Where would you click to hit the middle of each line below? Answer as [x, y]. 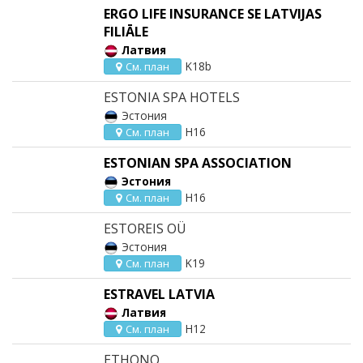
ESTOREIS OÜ [145, 228]
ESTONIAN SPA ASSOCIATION [198, 163]
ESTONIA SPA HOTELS [172, 97]
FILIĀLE [126, 32]
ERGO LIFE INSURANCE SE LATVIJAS [213, 14]
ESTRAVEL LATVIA [159, 294]
